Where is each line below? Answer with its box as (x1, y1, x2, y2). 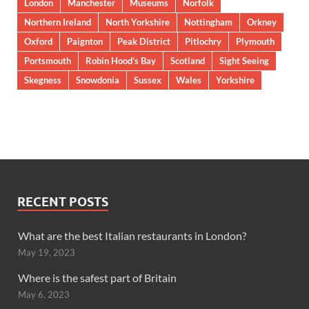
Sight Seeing (219, 54, 269, 66)
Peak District (117, 35, 170, 47)
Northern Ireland (24, 16, 91, 28)
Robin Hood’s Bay (86, 54, 156, 66)
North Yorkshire (106, 16, 170, 28)
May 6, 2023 (18, 288, 70, 300)
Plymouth (236, 35, 275, 47)
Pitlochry (185, 35, 221, 47)
